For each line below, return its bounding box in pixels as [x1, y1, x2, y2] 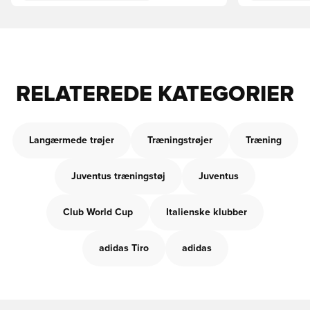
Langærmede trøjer [28, 136, 114, 145]
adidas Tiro [98, 244, 149, 253]
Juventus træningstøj [71, 172, 165, 181]
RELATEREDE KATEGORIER [16, 84, 294, 106]
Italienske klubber [166, 208, 247, 217]
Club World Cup [63, 208, 133, 217]
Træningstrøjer [147, 136, 212, 145]
